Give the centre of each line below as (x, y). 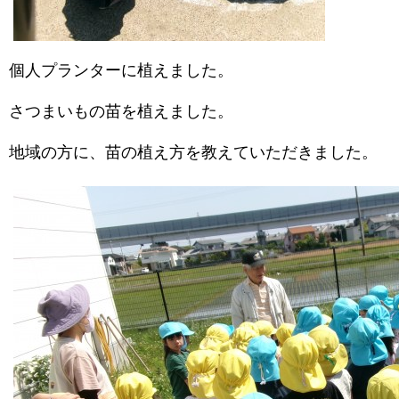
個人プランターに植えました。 (121, 70)
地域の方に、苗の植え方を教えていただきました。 (193, 152)
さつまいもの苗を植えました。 (121, 111)
